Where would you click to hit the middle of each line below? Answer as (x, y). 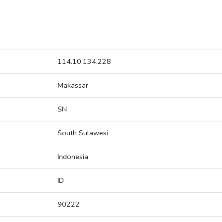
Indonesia (73, 157)
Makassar (73, 85)
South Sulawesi (83, 133)
